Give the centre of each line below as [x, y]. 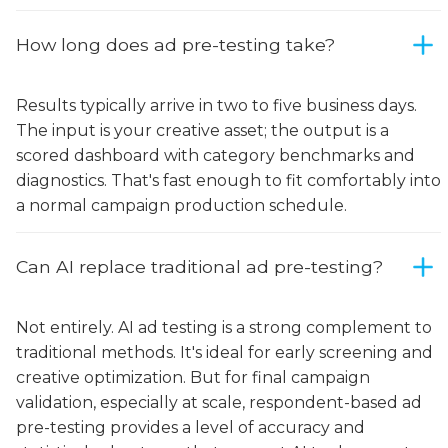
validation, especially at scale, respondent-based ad [219, 402]
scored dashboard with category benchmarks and [215, 155]
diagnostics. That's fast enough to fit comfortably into [228, 180]
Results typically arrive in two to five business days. [216, 105]
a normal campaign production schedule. [181, 205]
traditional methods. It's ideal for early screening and [224, 352]
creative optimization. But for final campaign [193, 377]
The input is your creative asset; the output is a [202, 130]
